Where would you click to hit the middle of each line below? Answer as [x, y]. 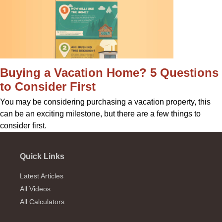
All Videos [35, 189]
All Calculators [42, 201]
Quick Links [42, 156]
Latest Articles [42, 176]
